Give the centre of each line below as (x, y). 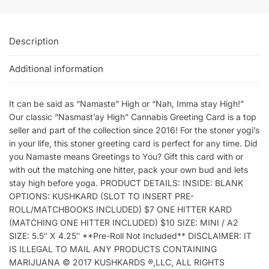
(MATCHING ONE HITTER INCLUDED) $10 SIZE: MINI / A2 (124, 223)
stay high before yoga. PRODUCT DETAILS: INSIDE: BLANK (126, 183)
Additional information (56, 68)
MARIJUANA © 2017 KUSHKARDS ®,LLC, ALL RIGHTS (117, 262)
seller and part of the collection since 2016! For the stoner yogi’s (134, 130)
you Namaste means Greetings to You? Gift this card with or (126, 157)
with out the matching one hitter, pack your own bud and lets (128, 170)
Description (34, 41)
